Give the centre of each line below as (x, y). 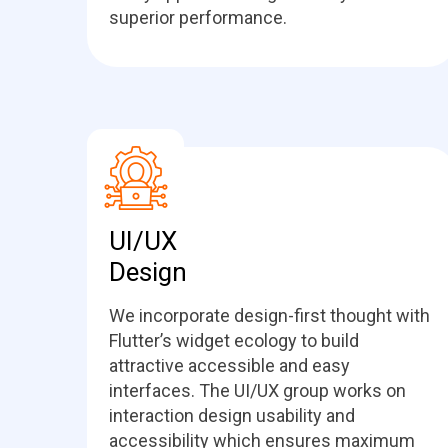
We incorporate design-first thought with (269, 315)
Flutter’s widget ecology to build (234, 340)
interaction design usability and (232, 415)
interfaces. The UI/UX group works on (257, 390)
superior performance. (198, 17)
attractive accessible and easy (229, 365)
